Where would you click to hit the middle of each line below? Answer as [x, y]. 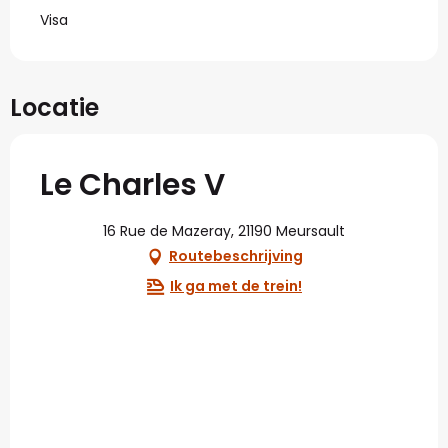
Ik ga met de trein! [236, 286]
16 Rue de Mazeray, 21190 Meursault [224, 230]
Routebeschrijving [236, 256]
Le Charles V [132, 184]
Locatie [54, 107]
